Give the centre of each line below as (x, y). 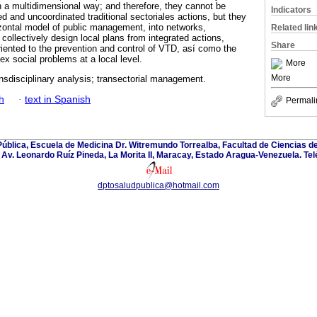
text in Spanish (58, 99)
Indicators (291, 10)
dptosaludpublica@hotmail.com (158, 185)
